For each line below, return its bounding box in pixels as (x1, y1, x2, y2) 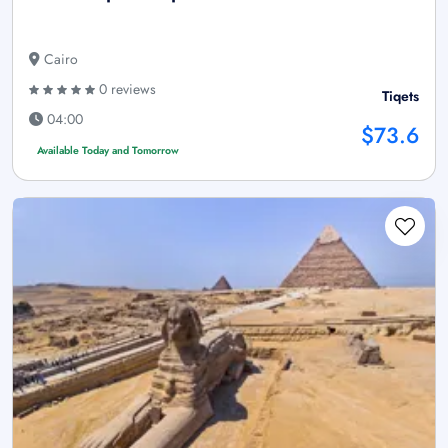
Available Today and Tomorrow (36, 143, 179, 159)
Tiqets (382, 86, 419, 107)
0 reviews (95, 79, 156, 100)
